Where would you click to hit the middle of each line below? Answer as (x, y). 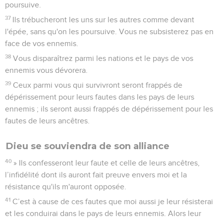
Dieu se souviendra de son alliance (88, 146)
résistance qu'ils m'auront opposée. (66, 187)
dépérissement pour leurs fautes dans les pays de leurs (100, 97)
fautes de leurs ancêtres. (47, 121)
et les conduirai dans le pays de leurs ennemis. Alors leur (103, 213)
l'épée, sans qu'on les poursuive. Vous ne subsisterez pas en (109, 31)
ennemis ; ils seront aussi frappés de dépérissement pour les (109, 109)
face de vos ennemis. (42, 43)
